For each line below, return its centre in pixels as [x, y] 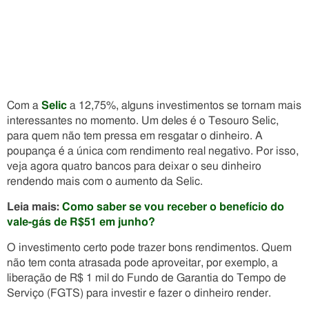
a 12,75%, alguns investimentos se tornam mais [184, 106]
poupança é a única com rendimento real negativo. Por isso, [153, 151]
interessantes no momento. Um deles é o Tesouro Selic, [143, 121]
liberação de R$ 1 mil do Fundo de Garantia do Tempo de [147, 278]
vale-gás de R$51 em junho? [81, 222]
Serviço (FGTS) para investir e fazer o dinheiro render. [139, 293]
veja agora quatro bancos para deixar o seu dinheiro [134, 166]
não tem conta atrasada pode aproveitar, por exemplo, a [142, 263]
